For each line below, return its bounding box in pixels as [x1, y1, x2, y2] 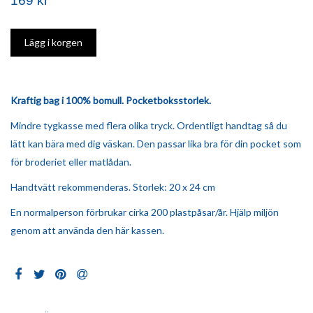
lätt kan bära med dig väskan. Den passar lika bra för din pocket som [10, 138, 301, 150]
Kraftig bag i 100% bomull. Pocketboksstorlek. [10, 94, 211, 107]
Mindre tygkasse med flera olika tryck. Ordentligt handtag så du [10, 119, 287, 132]
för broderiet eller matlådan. [10, 156, 131, 168]
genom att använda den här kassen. [10, 224, 164, 237]
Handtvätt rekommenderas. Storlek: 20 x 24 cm [10, 181, 215, 194]
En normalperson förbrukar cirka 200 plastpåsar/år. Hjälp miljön [10, 206, 279, 219]
